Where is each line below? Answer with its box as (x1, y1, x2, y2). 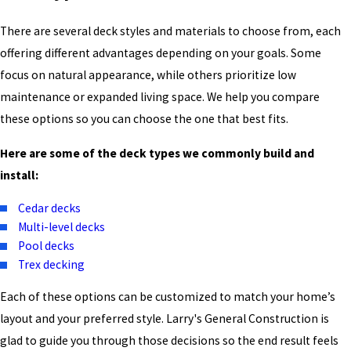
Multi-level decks (18, 219, 106, 234)
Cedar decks (18, 200, 81, 215)
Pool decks (18, 237, 75, 253)
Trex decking (18, 256, 85, 272)
